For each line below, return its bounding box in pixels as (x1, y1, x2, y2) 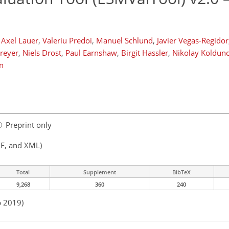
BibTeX (172, 168, 191, 176)
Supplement (83, 168, 116, 176)
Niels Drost (22, 48, 61, 58)
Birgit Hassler (121, 48, 168, 58)
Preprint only (6, 120, 52, 130)
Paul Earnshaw (65, 48, 117, 58)
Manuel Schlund (96, 35, 153, 45)
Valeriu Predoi (42, 35, 92, 45)
